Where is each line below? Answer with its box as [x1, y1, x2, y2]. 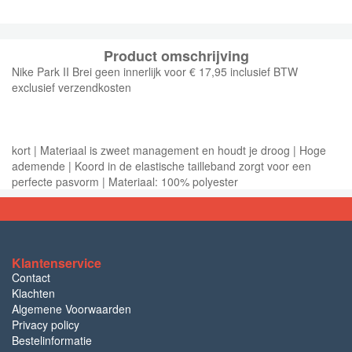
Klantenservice [12, 254, 101, 272]
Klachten [12, 285, 55, 301]
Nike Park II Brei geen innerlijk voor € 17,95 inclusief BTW [12, 64, 298, 79]
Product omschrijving [103, 46, 249, 66]
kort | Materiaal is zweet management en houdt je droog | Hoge [12, 142, 326, 158]
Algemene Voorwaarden [12, 301, 131, 317]
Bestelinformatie [12, 332, 92, 348]
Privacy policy [12, 317, 79, 332]
